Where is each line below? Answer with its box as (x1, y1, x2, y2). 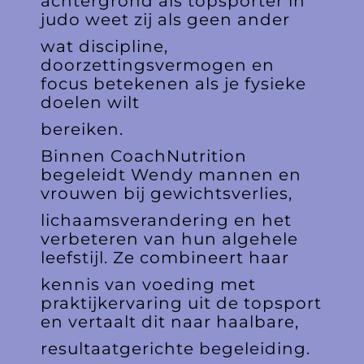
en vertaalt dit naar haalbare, (41, 311, 299, 331)
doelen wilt (41, 92, 140, 112)
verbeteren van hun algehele (41, 228, 298, 249)
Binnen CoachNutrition (41, 145, 247, 166)
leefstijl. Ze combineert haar (41, 247, 289, 267)
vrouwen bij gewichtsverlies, (41, 183, 292, 203)
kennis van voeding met (41, 274, 256, 294)
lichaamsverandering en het (41, 210, 292, 230)
